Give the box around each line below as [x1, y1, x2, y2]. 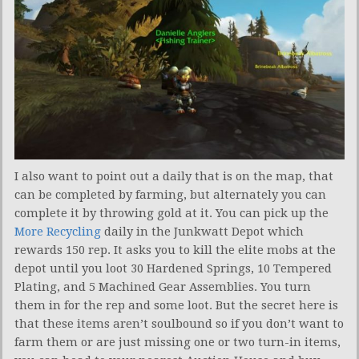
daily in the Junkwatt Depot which [101, 224, 304, 240]
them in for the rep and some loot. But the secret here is [14, 298, 338, 313]
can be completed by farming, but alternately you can [14, 188, 326, 203]
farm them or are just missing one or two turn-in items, [14, 335, 341, 350]
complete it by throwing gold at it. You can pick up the [14, 206, 329, 221]
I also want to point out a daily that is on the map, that [14, 169, 333, 184]
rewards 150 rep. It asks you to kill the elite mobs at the [14, 243, 336, 258]
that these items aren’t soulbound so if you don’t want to [14, 317, 344, 332]
